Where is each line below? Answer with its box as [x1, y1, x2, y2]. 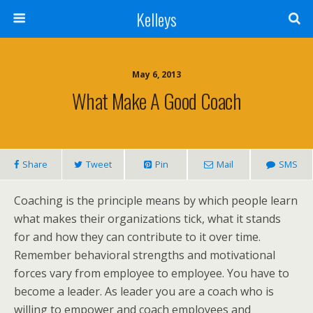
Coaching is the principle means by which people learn [14, 193, 298, 208]
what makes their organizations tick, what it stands [14, 211, 281, 226]
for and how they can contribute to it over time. [14, 229, 261, 245]
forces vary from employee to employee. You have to [14, 265, 289, 281]
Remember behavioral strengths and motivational [14, 247, 275, 263]
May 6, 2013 [132, 68, 181, 80]
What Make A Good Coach [71, 86, 242, 115]
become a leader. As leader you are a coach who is [14, 284, 274, 299]
